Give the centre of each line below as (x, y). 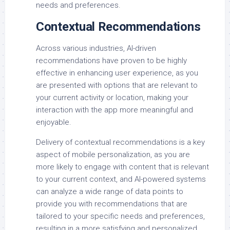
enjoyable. (54, 122)
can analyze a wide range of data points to (110, 191)
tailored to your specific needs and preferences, (120, 216)
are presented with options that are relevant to (117, 85)
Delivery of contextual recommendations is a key (120, 142)
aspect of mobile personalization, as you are (113, 154)
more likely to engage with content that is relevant (122, 167)
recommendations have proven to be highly (111, 60)
